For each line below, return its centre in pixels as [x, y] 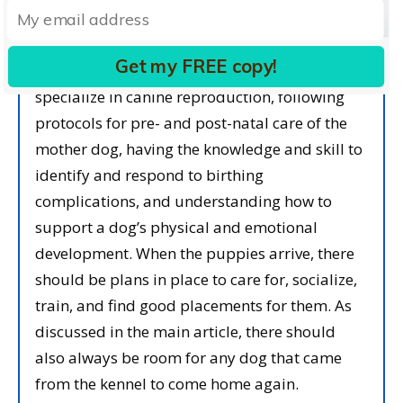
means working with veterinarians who [172, 70]
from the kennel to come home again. [167, 383]
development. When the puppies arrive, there [195, 253]
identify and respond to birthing [149, 175]
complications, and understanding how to [184, 201]
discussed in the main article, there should [185, 331]
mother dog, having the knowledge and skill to [199, 148]
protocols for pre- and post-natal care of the [191, 122]
